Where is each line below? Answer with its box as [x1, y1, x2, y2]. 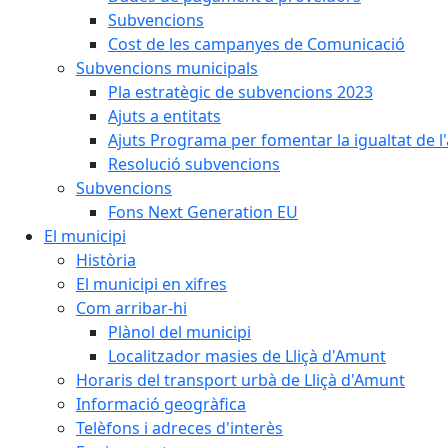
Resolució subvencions [108, 153, 280, 175]
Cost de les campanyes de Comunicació [108, 33, 405, 55]
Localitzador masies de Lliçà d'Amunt [108, 345, 386, 367]
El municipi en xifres [76, 273, 227, 295]
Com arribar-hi [76, 297, 187, 319]
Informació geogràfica [76, 393, 246, 415]
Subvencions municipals [76, 57, 258, 79]
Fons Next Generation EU [108, 201, 298, 223]
